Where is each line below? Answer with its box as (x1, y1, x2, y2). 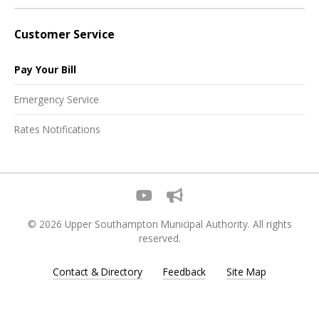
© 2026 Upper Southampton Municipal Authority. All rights (27, 216, 292, 231)
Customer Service (14, 26, 115, 42)
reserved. (138, 231, 181, 245)
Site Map (226, 265, 266, 279)
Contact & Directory (53, 265, 142, 279)
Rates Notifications (14, 122, 100, 136)
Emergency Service (14, 92, 99, 106)
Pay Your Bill (14, 63, 76, 77)
